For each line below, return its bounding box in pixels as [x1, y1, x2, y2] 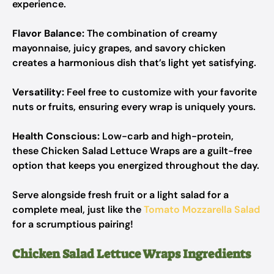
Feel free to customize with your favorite [64, 86, 257, 98]
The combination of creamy [84, 27, 217, 40]
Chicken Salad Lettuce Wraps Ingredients [12, 246, 251, 262]
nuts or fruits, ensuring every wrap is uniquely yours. [12, 100, 256, 113]
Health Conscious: [12, 130, 100, 143]
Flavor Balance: [12, 27, 84, 40]
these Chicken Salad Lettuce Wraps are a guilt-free [12, 144, 252, 157]
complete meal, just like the [12, 203, 144, 216]
